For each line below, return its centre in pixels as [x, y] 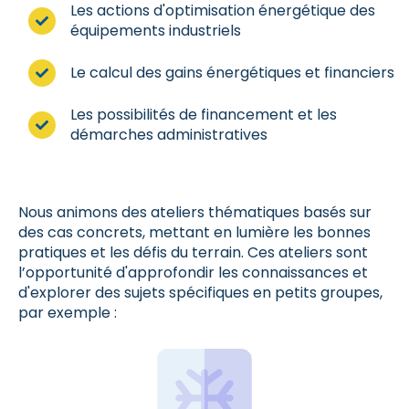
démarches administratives [169, 135]
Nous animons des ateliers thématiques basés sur [195, 212]
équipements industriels [156, 31]
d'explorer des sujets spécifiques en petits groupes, [200, 292]
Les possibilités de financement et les [204, 115]
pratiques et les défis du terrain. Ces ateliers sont [193, 252]
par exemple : [68, 312]
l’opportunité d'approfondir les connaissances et [193, 272]
